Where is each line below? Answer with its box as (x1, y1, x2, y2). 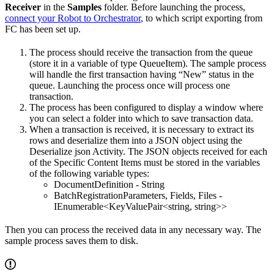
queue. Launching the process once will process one (29, 80, 230, 91)
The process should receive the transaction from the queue (29, 46, 253, 57)
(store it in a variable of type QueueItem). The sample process (29, 57, 266, 68)
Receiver (5, 1, 41, 12)
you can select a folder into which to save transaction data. (29, 113, 253, 124)
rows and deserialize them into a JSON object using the (29, 135, 242, 146)
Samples (67, 1, 102, 12)
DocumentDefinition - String (54, 179, 165, 190)
